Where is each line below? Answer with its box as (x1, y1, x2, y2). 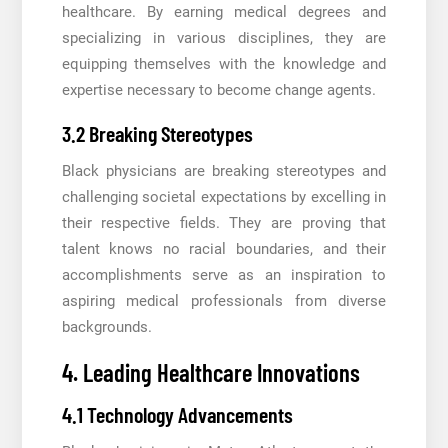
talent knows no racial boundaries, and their (61, 240, 387, 259)
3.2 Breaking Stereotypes (61, 120, 253, 147)
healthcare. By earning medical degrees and (61, 3, 387, 22)
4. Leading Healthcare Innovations (61, 357, 360, 388)
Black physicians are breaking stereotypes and (61, 162, 387, 181)
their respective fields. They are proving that (61, 214, 387, 233)
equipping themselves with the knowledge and (61, 55, 387, 74)
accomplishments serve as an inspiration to (61, 266, 387, 285)
